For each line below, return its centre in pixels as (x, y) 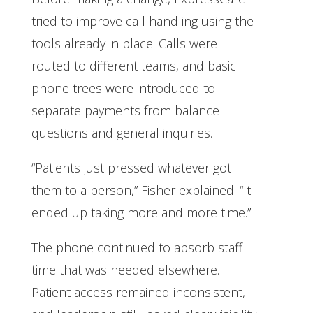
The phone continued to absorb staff (137, 247)
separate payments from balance (125, 110)
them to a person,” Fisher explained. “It (141, 190)
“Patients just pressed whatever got (131, 167)
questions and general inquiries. (122, 132)
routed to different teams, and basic (133, 65)
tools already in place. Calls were (124, 43)
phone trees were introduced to (123, 88)
